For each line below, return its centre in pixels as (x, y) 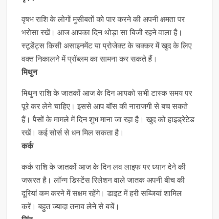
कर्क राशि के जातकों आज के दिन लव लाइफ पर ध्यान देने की (104, 167)
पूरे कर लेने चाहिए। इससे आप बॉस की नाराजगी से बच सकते (105, 106)
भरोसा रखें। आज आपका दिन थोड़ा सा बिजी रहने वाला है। (102, 33)
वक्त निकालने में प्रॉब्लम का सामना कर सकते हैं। (90, 59)
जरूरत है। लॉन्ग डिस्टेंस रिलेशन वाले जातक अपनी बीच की (103, 180)
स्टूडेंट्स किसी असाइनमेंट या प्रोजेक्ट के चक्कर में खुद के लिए (107, 46)
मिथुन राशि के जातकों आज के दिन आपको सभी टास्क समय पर (107, 93)
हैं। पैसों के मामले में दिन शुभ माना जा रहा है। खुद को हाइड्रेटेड (108, 120)
